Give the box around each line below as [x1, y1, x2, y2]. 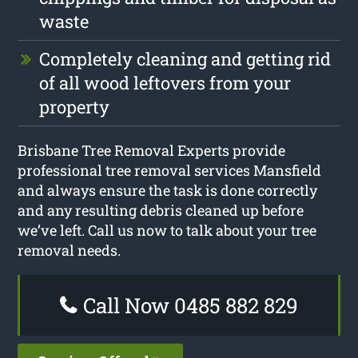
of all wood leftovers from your [39, 70, 292, 94]
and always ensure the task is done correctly [18, 180, 318, 200]
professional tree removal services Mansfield [18, 160, 322, 180]
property [39, 94, 110, 118]
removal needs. [18, 240, 121, 260]
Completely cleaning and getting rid [39, 46, 332, 70]
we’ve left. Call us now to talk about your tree [18, 220, 317, 240]
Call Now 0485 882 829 [78, 291, 298, 319]
